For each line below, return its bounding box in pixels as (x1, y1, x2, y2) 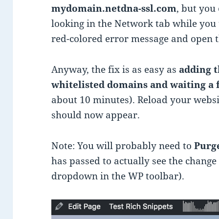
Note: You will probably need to (51, 139, 195, 152)
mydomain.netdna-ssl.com (51, 1, 177, 15)
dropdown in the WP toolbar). (51, 169, 185, 182)
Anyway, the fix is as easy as (51, 63, 179, 76)
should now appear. (51, 108, 140, 121)
